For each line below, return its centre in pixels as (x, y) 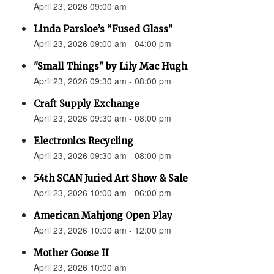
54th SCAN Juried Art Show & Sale (111, 178)
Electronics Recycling (83, 141)
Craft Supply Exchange (87, 104)
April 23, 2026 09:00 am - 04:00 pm (102, 43)
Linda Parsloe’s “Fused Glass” (103, 29)
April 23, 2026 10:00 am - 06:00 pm (102, 193)
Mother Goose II (71, 253)
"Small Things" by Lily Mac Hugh (110, 66)
